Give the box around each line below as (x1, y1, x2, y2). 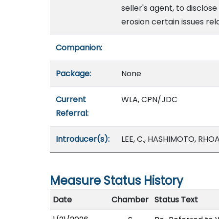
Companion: (56, 42, 102, 53)
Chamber (111, 194, 149, 205)
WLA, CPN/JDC (121, 94, 177, 105)
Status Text (154, 194, 198, 205)
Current (56, 94, 86, 105)
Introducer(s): (56, 133, 109, 145)
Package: (56, 68, 91, 79)
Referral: (56, 108, 88, 119)
